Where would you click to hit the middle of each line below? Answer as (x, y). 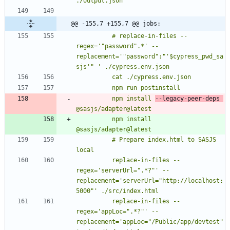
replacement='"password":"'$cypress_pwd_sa (150, 57)
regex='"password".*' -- (117, 46)
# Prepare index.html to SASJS (94, 140)
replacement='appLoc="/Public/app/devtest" (150, 222)
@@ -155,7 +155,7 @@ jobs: (116, 24)
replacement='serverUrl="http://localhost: (150, 181)
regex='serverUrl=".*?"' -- (123, 171)
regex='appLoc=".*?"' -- (117, 212)
